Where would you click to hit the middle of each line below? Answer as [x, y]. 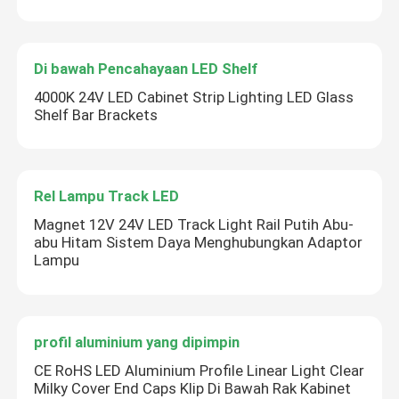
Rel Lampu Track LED [107, 196]
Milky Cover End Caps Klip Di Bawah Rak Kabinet [193, 388]
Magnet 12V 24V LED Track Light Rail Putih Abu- [194, 225]
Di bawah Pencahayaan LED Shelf [146, 68]
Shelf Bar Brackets [96, 114]
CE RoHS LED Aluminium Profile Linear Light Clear [199, 370]
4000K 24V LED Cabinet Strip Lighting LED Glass [194, 97]
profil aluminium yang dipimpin [137, 342]
